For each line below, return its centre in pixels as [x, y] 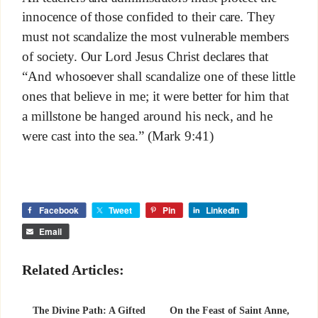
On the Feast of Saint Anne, [230, 311]
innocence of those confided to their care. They [149, 17]
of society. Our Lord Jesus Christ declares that [145, 57]
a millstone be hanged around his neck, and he [147, 116]
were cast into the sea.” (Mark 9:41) [117, 136]
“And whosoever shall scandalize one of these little [159, 77]
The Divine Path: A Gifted [89, 311]
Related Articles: [73, 269]
